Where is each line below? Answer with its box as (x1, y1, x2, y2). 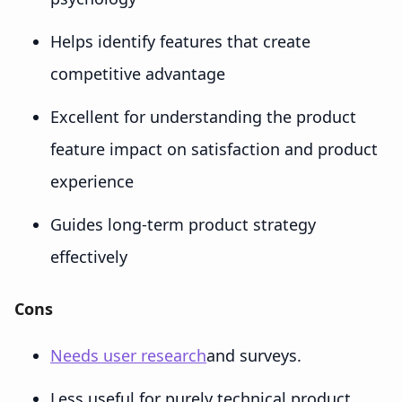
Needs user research (50, 345, 206, 367)
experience (50, 170, 134, 193)
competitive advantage (50, 63, 225, 85)
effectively (50, 246, 127, 268)
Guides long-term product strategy (50, 214, 316, 236)
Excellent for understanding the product (50, 106, 356, 128)
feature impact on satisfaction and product (50, 138, 378, 161)
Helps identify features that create (50, 31, 310, 53)
